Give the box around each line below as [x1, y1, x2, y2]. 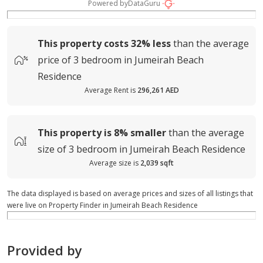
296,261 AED [137, 85, 179, 95]
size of [38, 142, 66, 156]
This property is [38, 126, 112, 139]
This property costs [38, 36, 129, 50]
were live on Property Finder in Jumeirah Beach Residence [7, 200, 198, 210]
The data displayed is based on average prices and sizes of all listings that [7, 188, 253, 198]
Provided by [7, 241, 82, 259]
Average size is [89, 157, 139, 168]
